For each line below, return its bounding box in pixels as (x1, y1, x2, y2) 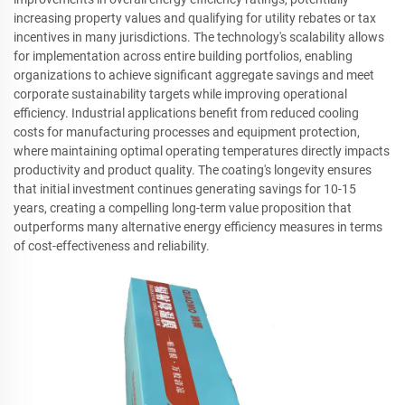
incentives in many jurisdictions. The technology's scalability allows (14, 29, 384, 44)
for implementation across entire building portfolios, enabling (14, 48, 353, 63)
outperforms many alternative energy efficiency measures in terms (14, 219, 382, 234)
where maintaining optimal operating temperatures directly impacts (14, 143, 390, 158)
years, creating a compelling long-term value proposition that (14, 200, 352, 215)
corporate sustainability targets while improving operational (14, 86, 347, 101)
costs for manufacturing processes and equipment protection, (14, 124, 360, 139)
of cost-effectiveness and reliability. (14, 238, 210, 253)
